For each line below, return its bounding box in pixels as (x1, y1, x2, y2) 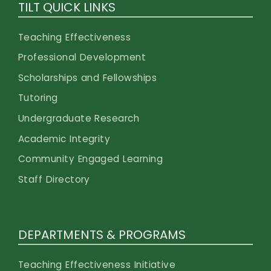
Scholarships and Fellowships (18, 71, 157, 84)
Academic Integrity (18, 132, 111, 145)
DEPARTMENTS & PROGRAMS (18, 226, 186, 243)
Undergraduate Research (18, 112, 140, 125)
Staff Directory (18, 173, 90, 186)
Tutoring (18, 91, 58, 105)
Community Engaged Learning (18, 152, 163, 166)
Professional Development (18, 51, 146, 64)
